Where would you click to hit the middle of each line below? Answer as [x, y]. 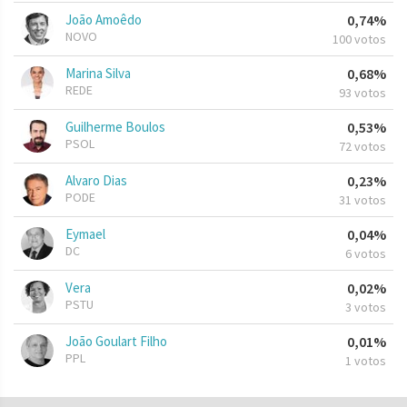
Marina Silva [98, 74]
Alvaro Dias [96, 181]
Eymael [85, 234]
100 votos [359, 40]
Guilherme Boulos [115, 127]
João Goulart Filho [116, 342]
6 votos [366, 254]
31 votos [362, 200]
